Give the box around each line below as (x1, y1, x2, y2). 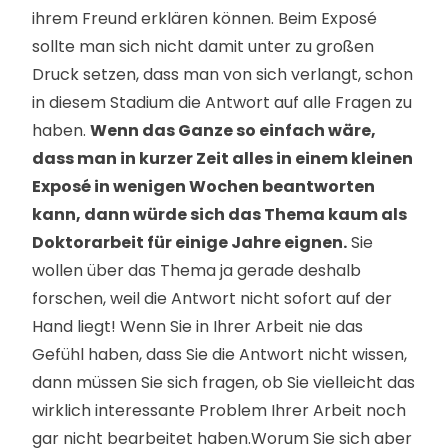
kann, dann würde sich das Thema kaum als (32, 203, 407, 226)
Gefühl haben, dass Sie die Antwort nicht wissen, (32, 343, 407, 366)
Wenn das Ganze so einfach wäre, (90, 119, 376, 142)
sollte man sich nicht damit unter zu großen (32, 35, 374, 58)
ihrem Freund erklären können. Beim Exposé (32, 7, 377, 30)
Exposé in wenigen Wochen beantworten (32, 175, 375, 198)
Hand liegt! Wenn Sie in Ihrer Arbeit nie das (32, 315, 363, 338)
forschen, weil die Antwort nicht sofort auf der (32, 287, 392, 310)
